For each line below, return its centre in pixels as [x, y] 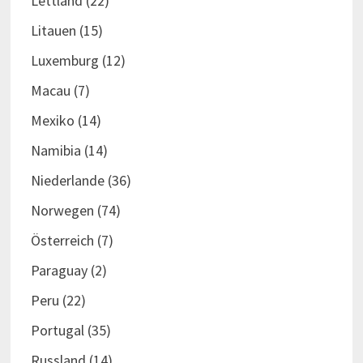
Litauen [53, 31]
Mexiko [52, 121]
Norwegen [62, 211]
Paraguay [59, 271]
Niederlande [67, 181]
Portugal [57, 331]
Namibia [56, 151]
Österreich [62, 241]
